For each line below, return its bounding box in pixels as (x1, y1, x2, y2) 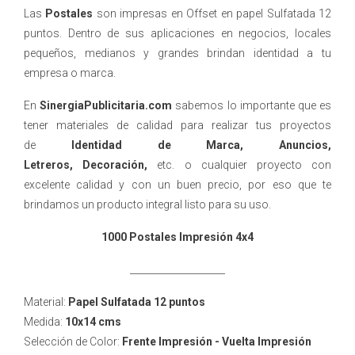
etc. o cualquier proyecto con (157, 158, 332, 171)
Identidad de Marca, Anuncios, (71, 139, 331, 151)
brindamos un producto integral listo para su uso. (24, 198, 273, 211)
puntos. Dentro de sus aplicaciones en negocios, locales (24, 27, 331, 40)
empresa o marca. (24, 67, 116, 79)
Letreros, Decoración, (24, 158, 158, 171)
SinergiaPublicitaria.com (40, 99, 173, 112)
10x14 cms (65, 315, 121, 328)
